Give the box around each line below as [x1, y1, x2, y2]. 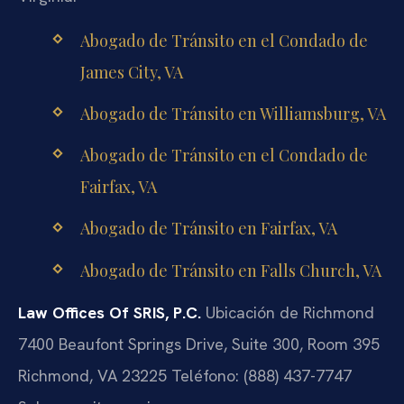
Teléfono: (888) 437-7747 [167, 364, 352, 386]
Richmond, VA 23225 [18, 364, 167, 386]
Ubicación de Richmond [201, 301, 374, 323]
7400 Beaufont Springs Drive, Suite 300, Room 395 [18, 333, 380, 354]
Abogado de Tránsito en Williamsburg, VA [79, 102, 386, 124]
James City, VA [79, 60, 183, 83]
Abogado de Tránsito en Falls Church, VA [79, 259, 381, 281]
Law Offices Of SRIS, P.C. [18, 301, 201, 323]
